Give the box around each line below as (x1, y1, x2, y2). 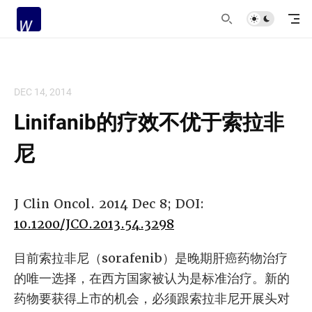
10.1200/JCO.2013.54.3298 (14, 215, 174, 232)
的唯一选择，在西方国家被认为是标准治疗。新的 (14, 270, 290, 286)
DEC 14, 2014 (14, 84, 72, 98)
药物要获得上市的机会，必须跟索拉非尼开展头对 (14, 290, 290, 306)
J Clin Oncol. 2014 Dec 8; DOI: (14, 195, 204, 212)
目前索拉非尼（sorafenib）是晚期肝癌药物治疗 (14, 249, 288, 266)
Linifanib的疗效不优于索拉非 (14, 107, 284, 135)
